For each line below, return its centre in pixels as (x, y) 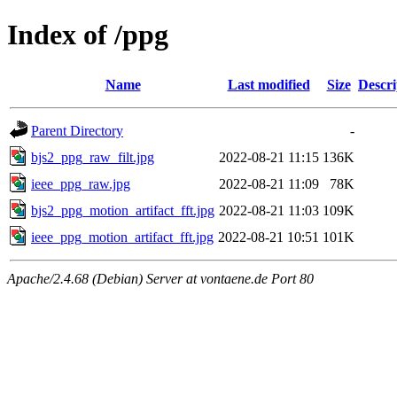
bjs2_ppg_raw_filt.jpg (93, 157)
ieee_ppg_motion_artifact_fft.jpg (122, 237)
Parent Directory (77, 130)
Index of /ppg (88, 35)
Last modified (269, 84)
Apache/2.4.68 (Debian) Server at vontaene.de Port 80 (160, 278)
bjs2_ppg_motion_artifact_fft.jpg (123, 210)
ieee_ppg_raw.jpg (81, 183)
